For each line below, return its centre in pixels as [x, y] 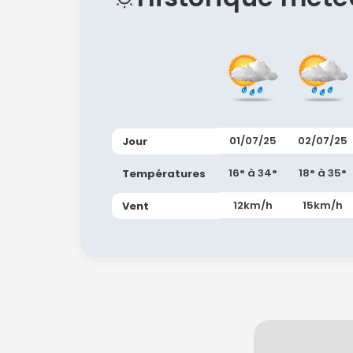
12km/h [253, 205]
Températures [165, 174]
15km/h [323, 205]
